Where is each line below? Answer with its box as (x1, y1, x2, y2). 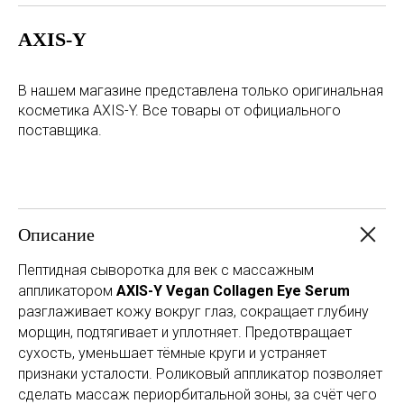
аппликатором (18, 282, 116, 299)
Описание (18, 225, 95, 244)
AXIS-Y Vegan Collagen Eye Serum (116, 282, 350, 299)
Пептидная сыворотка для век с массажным (18, 262, 314, 279)
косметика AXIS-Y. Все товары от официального (18, 102, 341, 119)
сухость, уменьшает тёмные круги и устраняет (18, 344, 326, 362)
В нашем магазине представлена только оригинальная (18, 82, 383, 99)
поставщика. (18, 122, 102, 139)
